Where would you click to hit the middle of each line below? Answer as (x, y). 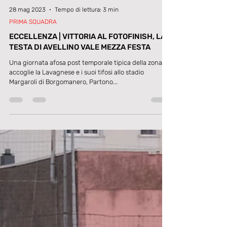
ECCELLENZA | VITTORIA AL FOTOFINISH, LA (87, 77)
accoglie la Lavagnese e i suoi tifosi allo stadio (77, 113)
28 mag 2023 (27, 50)
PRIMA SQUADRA (33, 62)
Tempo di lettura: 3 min (87, 50)
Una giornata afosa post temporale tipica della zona (86, 103)
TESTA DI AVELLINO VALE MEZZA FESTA (80, 88)
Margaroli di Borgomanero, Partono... (63, 122)
